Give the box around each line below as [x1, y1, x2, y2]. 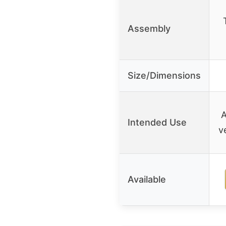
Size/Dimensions [128, 70, 201, 81]
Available [128, 174, 166, 185]
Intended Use [128, 117, 187, 128]
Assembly [128, 23, 171, 34]
